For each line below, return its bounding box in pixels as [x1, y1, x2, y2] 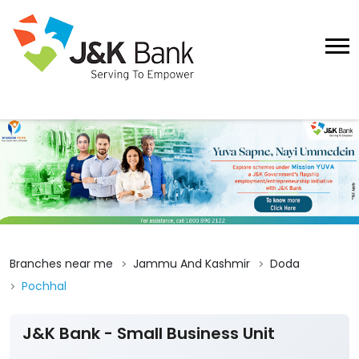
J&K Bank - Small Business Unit [22, 322, 275, 345]
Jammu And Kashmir [133, 256, 250, 272]
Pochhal [22, 278, 67, 295]
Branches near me [10, 256, 113, 272]
